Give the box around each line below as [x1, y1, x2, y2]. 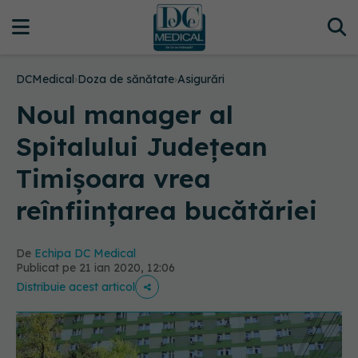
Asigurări [177, 72, 225, 86]
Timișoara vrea [16, 162, 211, 194]
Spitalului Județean [16, 130, 268, 162]
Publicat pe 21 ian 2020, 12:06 [16, 261, 175, 275]
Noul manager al [16, 98, 233, 130]
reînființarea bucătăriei [16, 194, 317, 226]
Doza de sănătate [78, 72, 174, 86]
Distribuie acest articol [16, 280, 135, 294]
